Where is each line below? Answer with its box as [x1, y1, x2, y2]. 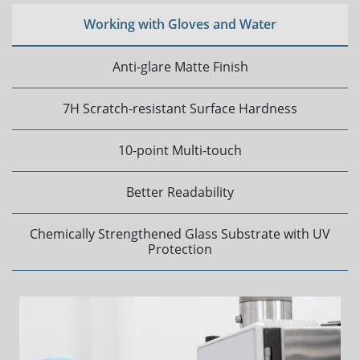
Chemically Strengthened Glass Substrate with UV [30, 225, 330, 243]
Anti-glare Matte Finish [112, 58, 248, 76]
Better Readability [126, 183, 234, 202]
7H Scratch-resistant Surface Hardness [63, 100, 297, 118]
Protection [148, 240, 212, 259]
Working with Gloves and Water [84, 15, 276, 34]
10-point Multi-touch [118, 141, 242, 160]
